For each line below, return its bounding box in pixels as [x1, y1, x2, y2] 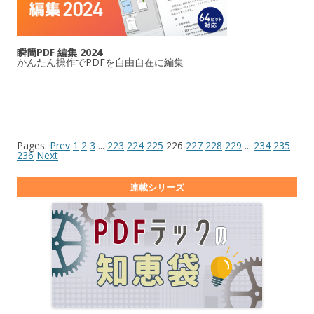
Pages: [17, 139, 50, 153]
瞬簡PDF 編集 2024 [17, 46, 102, 60]
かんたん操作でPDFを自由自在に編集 [17, 55, 184, 69]
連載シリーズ [130, 181, 184, 194]
